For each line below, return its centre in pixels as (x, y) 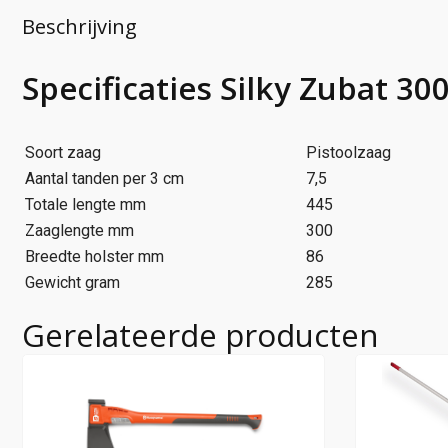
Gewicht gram (72, 282)
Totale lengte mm (85, 204)
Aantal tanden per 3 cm (104, 178)
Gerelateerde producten (200, 334)
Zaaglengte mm (79, 230)
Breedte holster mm (94, 256)
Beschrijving (79, 26)
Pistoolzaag (348, 152)
